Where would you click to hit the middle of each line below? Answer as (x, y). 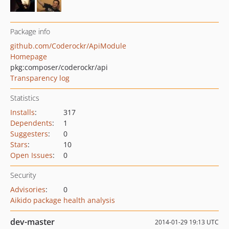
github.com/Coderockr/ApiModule (68, 46)
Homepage (29, 56)
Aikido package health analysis (63, 200)
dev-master (32, 222)
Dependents (31, 123)
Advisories (28, 189)
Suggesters (29, 134)
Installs (22, 112)
